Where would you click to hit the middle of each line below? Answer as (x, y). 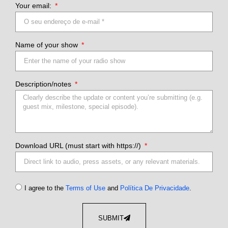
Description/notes (44, 84)
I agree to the (45, 188)
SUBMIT (111, 218)
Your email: (34, 5)
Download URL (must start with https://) (79, 145)
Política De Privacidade (155, 188)
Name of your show (48, 45)
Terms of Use (85, 188)
